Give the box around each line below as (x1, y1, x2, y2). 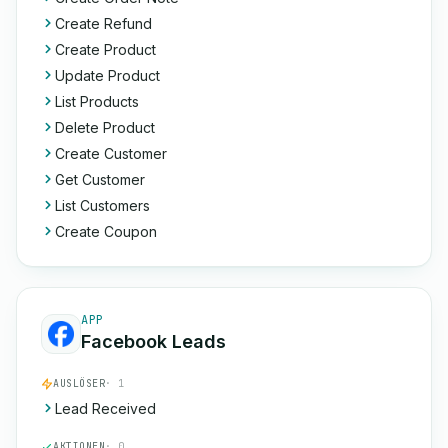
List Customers (55, 197, 150, 214)
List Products (55, 93, 139, 110)
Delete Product (55, 119, 155, 136)
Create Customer (55, 145, 167, 162)
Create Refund (55, 15, 152, 32)
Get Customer (55, 171, 145, 188)
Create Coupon (55, 223, 157, 240)
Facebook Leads (81, 331, 226, 352)
